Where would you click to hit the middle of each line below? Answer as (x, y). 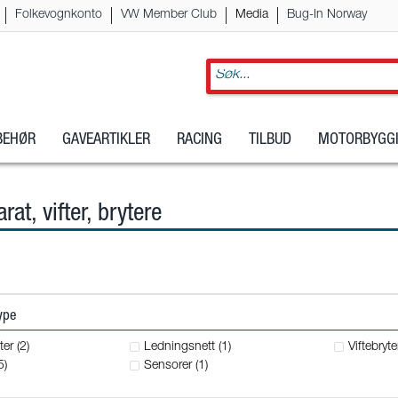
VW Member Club (169, 15)
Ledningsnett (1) (187, 347)
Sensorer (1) (175, 366)
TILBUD (270, 141)
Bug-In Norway (327, 15)
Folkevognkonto (59, 15)
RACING (199, 141)
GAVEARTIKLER (106, 141)
